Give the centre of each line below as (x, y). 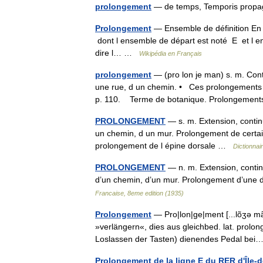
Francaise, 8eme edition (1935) (139, 193)
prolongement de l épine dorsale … (164, 146)
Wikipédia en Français (171, 53)
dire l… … (117, 53)
